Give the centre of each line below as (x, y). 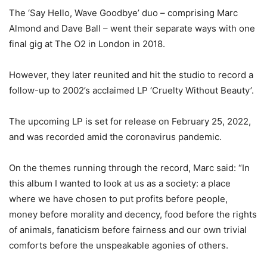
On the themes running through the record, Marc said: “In (129, 168)
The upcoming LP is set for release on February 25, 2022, (130, 121)
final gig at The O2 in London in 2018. (87, 44)
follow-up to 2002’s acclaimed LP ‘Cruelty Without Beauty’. (131, 90)
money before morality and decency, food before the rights (133, 214)
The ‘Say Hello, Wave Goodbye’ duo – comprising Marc (123, 13)
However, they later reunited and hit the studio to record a (131, 75)
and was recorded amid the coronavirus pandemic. (115, 137)
